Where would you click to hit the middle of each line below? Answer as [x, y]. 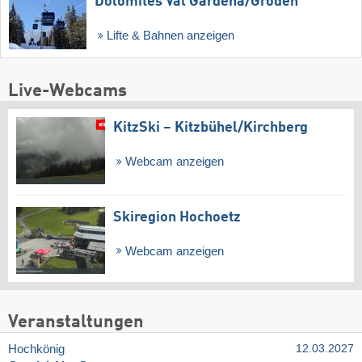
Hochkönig [36, 349]
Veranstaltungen [76, 323]
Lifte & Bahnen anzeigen [168, 36]
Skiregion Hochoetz [177, 217]
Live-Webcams [67, 91]
